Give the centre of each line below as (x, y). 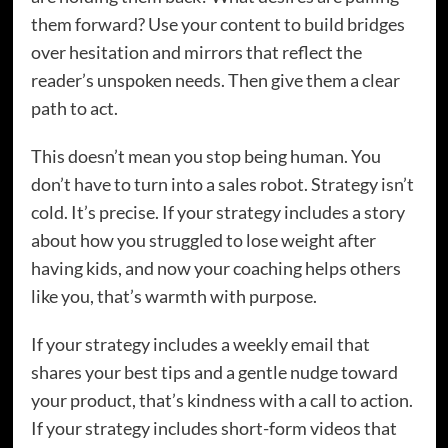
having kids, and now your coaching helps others (215, 268)
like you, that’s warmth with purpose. (173, 296)
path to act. (74, 108)
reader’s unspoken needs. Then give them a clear (215, 80)
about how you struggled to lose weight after (203, 240)
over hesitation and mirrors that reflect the (196, 52)
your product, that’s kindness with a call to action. (221, 400)
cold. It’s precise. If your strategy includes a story (217, 212)
